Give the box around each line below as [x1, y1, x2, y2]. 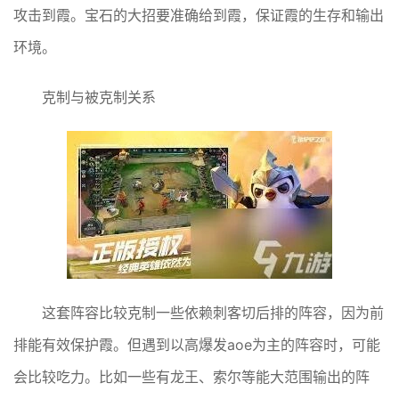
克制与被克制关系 [42, 87, 156, 106]
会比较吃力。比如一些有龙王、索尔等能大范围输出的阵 [13, 367, 370, 386]
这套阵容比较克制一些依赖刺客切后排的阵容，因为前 [42, 303, 384, 322]
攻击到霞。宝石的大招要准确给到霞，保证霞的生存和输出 [13, 5, 384, 24]
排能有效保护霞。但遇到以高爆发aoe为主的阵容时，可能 [13, 335, 380, 354]
